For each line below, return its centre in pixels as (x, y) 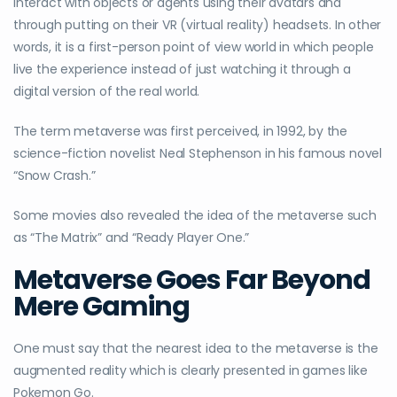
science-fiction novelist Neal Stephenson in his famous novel (198, 154)
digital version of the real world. (107, 92)
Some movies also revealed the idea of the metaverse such (195, 216)
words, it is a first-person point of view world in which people (194, 47)
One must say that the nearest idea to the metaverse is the (196, 349)
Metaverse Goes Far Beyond (192, 280)
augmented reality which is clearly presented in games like (191, 371)
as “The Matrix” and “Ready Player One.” (132, 238)
